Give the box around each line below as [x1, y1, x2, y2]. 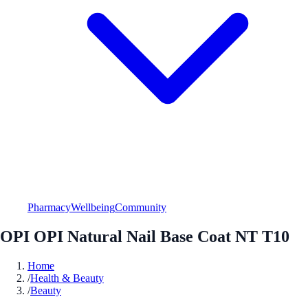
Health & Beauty [30, 272, 104, 284]
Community [115, 201, 166, 213]
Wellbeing [71, 201, 115, 213]
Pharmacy [27, 201, 71, 213]
